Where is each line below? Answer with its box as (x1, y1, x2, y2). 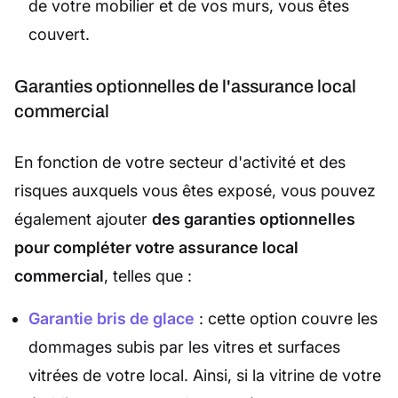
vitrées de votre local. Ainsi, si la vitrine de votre (28, 365, 381, 385)
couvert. (28, 24, 90, 44)
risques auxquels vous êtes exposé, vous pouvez (14, 180, 376, 200)
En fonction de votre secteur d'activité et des (14, 152, 346, 171)
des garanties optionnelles (152, 209, 355, 228)
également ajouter (14, 209, 152, 228)
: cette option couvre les (195, 308, 378, 328)
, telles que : (104, 266, 192, 285)
